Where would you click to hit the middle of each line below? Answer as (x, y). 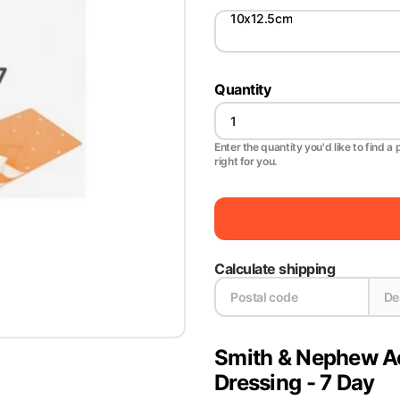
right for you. (246, 161)
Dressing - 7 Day (295, 383)
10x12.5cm (262, 18)
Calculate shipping (275, 269)
